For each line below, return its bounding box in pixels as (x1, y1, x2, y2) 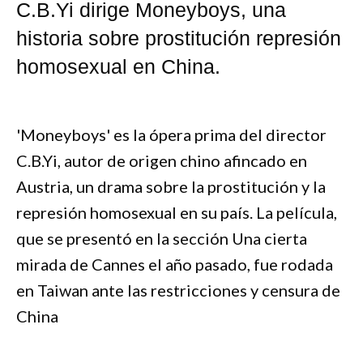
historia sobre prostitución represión (16, 27, 341, 50)
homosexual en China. (16, 55, 220, 79)
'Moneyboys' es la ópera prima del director (16, 125, 327, 145)
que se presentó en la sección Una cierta (16, 228, 307, 249)
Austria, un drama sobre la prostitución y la (16, 177, 326, 197)
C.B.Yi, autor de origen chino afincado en (16, 151, 307, 171)
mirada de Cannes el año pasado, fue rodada (16, 254, 333, 275)
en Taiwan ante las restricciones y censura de (16, 280, 340, 301)
